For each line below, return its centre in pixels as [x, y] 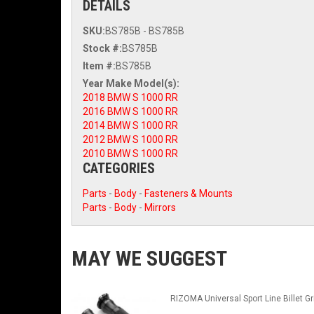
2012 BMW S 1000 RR [130, 139]
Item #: [99, 66]
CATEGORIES [119, 168]
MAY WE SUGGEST [149, 258]
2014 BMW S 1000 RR [130, 125]
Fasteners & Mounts [189, 193]
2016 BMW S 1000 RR [130, 111]
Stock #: [102, 48]
